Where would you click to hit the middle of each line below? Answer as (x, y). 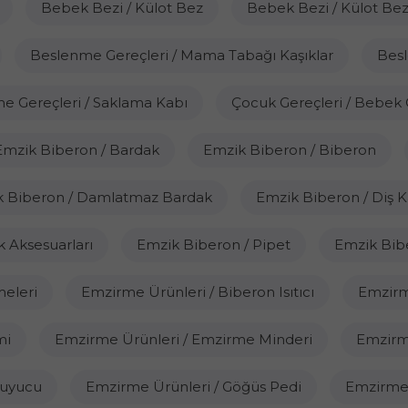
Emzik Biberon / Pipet (213, 245)
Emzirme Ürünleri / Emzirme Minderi (183, 339)
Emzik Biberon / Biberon (290, 150)
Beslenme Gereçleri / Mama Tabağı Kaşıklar (181, 55)
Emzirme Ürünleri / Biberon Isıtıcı (197, 292)
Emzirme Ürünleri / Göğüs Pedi (194, 387)
